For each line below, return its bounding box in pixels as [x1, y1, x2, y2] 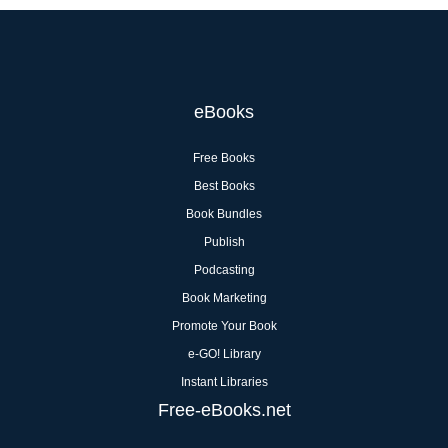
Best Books [193, 179, 255, 193]
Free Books [193, 151, 255, 165]
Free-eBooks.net [157, 400, 291, 420]
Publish [203, 235, 245, 249]
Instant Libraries [180, 375, 268, 389]
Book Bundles [186, 207, 262, 221]
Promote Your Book [171, 319, 277, 333]
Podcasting [193, 263, 255, 277]
